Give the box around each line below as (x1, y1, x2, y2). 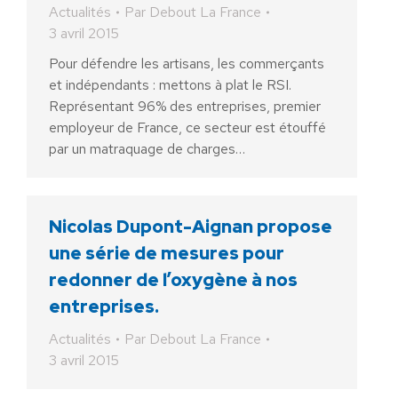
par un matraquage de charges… (49, 139, 245, 158)
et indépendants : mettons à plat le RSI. (49, 76, 291, 94)
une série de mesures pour (49, 242, 284, 265)
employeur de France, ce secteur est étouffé (49, 118, 326, 137)
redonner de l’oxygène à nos (49, 268, 298, 291)
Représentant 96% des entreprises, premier (49, 97, 321, 115)
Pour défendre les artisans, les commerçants (49, 54, 324, 73)
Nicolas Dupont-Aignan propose (49, 215, 332, 238)
